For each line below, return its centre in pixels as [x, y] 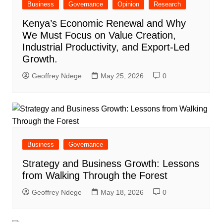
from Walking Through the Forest [95, 176]
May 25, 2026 [122, 76]
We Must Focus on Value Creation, [99, 35]
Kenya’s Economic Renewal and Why [104, 24]
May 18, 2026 [122, 193]
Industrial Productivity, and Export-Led [106, 47]
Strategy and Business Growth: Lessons [111, 164]
